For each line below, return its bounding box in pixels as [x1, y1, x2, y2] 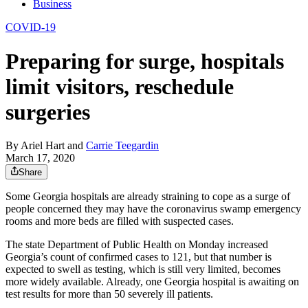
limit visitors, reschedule [5, 74, 234, 99]
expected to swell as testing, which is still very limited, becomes [5, 263, 280, 276]
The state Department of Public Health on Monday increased [5, 239, 268, 251]
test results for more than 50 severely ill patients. [5, 288, 213, 300]
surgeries [5, 99, 90, 124]
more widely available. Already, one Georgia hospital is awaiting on [5, 276, 299, 288]
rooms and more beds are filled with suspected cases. [5, 215, 234, 228]
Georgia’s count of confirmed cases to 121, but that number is [5, 251, 272, 263]
